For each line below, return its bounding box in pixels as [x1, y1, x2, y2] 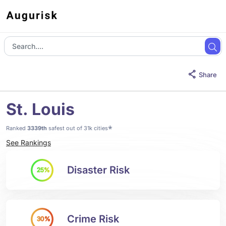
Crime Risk [67, 213, 119, 225]
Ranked [6, 125, 27, 132]
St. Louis [6, 99, 75, 119]
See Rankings [6, 138, 51, 147]
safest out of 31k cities [47, 125, 108, 132]
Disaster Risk [67, 164, 130, 176]
